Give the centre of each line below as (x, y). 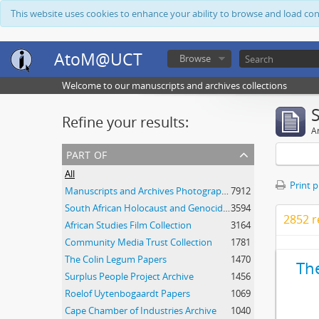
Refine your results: (125, 122)
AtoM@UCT (98, 59)
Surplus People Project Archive (129, 276)
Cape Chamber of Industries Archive (141, 310)
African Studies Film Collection (128, 225)
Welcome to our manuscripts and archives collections (174, 85)
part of (87, 153)
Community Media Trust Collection (138, 242)
